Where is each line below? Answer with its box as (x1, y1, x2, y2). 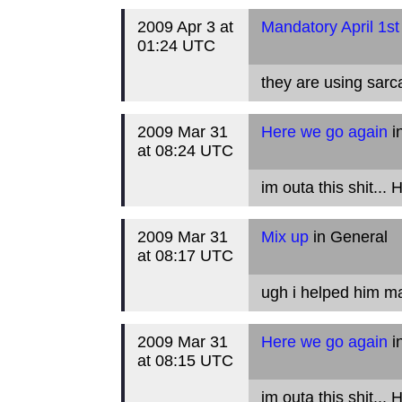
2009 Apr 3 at (136, 18, 233, 36)
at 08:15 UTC (136, 352, 233, 370)
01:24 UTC (136, 37, 215, 55)
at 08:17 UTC (136, 247, 233, 265)
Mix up (260, 228, 309, 246)
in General (308, 228, 388, 246)
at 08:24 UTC (136, 142, 233, 160)
